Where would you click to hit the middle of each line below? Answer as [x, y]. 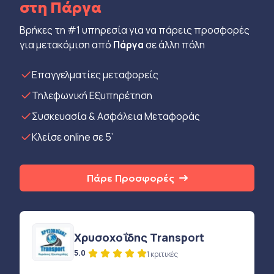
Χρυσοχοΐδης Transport [139, 237]
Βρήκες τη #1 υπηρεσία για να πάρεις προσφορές [135, 30]
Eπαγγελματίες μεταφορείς [95, 75]
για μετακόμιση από [66, 45]
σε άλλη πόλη [174, 45]
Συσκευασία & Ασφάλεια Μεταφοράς [116, 116]
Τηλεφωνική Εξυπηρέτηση [92, 95]
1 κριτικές [162, 254]
